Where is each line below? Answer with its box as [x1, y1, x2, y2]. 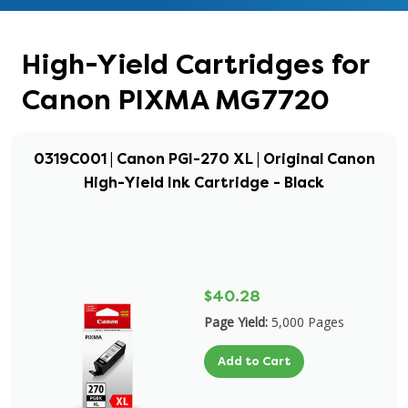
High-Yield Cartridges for [22, 47, 370, 82]
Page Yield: [204, 313, 268, 331]
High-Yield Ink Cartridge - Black [84, 173, 324, 192]
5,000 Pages [271, 313, 344, 331]
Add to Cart [218, 353, 291, 369]
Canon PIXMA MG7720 [22, 83, 331, 117]
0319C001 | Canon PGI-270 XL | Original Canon [33, 149, 375, 168]
